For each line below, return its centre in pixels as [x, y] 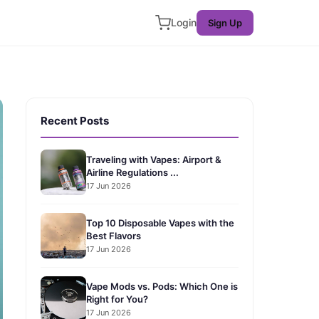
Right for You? [117, 299]
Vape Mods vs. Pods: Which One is [162, 286]
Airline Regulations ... [132, 172]
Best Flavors [114, 235]
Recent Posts [75, 121]
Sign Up [225, 23]
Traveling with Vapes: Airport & [154, 159]
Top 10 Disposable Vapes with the [160, 223]
